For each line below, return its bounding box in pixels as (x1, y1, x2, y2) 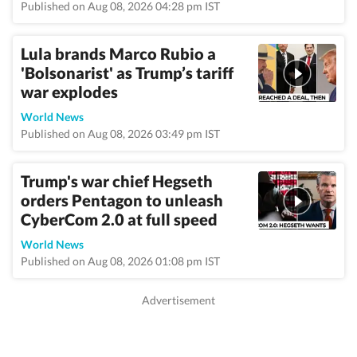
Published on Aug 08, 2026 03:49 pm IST (21, 127, 220, 140)
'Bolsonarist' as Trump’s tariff (21, 63, 233, 82)
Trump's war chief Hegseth (21, 171, 213, 190)
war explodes (21, 82, 118, 101)
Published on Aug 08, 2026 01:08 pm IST (21, 254, 220, 268)
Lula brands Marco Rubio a (21, 44, 216, 63)
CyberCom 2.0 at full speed (21, 210, 218, 229)
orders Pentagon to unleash (21, 190, 223, 210)
